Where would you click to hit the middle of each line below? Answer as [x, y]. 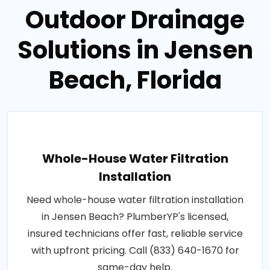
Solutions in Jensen [135, 50]
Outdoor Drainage [135, 20]
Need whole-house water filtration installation [135, 199]
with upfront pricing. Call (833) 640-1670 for [135, 250]
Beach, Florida [135, 80]
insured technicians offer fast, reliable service [135, 233]
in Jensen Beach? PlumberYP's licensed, [135, 216]
